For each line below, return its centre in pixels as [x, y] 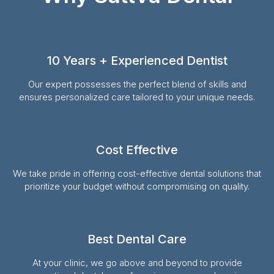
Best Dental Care [137, 239]
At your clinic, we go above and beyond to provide [137, 262]
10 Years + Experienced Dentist [137, 60]
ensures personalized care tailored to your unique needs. [137, 97]
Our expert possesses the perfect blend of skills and [137, 84]
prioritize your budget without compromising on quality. [137, 186]
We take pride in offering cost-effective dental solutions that [137, 173]
